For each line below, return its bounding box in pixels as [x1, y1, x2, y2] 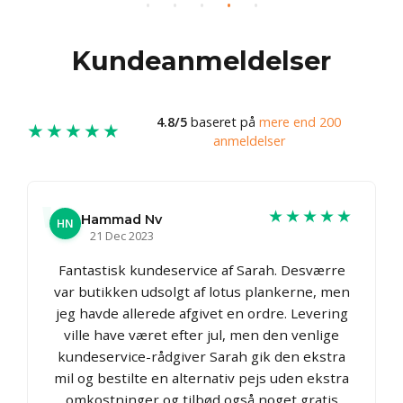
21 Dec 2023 [89, 227, 154, 244]
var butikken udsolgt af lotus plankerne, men [53, 282, 350, 300]
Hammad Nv [81, 210, 162, 228]
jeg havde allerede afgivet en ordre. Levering [55, 303, 348, 322]
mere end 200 [259, 112, 341, 130]
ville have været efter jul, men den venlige [64, 325, 339, 344]
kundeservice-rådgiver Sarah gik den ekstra [58, 346, 345, 365]
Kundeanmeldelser [72, 44, 331, 76]
